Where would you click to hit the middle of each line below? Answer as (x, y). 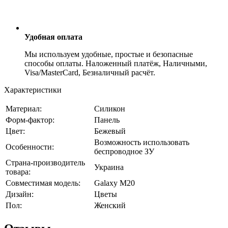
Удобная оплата (53, 37)
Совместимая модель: (43, 183)
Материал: (24, 108)
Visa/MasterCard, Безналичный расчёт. (90, 72)
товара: (18, 172)
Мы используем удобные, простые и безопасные (109, 54)
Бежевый (110, 131)
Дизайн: (20, 194)
